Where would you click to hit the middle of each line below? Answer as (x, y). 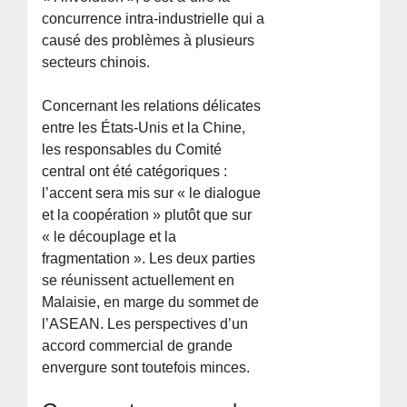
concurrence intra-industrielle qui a (154, 18)
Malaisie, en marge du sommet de (151, 302)
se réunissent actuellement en (139, 280)
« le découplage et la (109, 236)
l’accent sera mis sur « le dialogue (152, 193)
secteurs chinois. (96, 62)
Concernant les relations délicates (152, 105)
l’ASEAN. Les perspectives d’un (145, 323)
